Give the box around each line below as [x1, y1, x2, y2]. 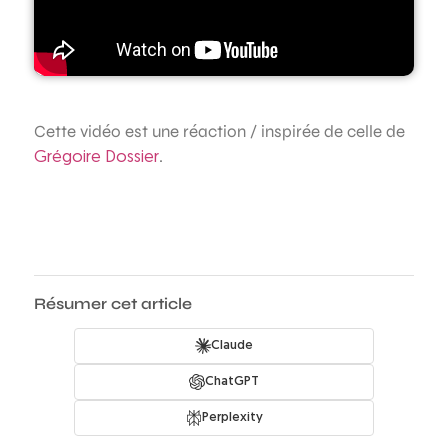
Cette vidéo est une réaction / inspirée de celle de [34, 120, 405, 142]
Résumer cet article [34, 293, 192, 313]
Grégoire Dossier [34, 148, 159, 166]
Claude [211, 338, 253, 352]
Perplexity [201, 410, 263, 424]
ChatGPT [205, 374, 259, 388]
